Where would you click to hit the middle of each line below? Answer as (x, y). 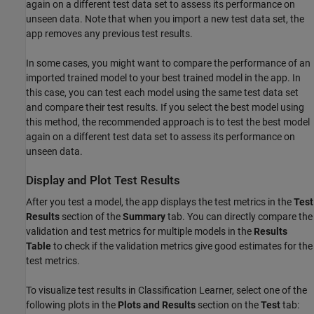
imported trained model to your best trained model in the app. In (163, 77)
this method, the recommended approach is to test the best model (168, 122)
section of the (91, 217)
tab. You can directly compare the (239, 217)
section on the (228, 305)
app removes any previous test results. (109, 33)
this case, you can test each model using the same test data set (162, 92)
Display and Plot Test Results (103, 180)
